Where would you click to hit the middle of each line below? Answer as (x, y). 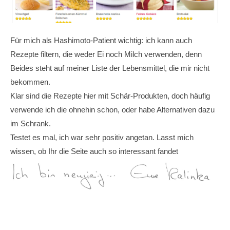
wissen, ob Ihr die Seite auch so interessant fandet (94, 151)
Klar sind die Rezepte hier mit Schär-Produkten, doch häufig (110, 95)
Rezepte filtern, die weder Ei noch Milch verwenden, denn (106, 54)
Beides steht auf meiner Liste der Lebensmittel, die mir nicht (110, 68)
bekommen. (30, 82)
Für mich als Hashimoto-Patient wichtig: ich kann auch (101, 40)
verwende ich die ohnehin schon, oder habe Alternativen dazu (112, 109)
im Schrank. (31, 123)
